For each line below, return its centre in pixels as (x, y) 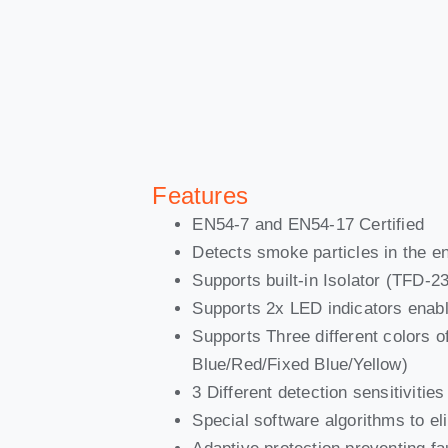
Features (200, 195)
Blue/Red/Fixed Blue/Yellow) (300, 364)
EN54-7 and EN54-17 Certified (308, 224)
